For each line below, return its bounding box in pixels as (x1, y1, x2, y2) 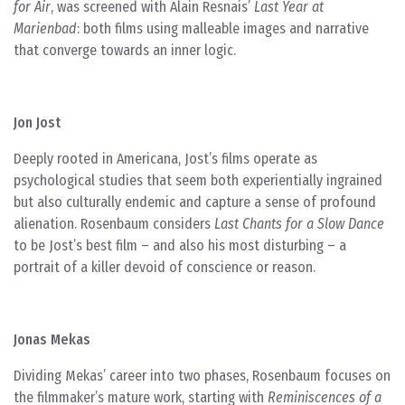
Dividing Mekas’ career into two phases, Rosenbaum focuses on (14, 367, 391, 384)
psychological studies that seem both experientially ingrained (14, 172, 382, 189)
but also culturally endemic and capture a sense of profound (14, 193, 376, 211)
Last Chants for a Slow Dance (214, 215, 384, 232)
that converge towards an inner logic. (14, 42, 236, 59)
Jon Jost (14, 114, 61, 131)
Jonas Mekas (14, 331, 90, 348)
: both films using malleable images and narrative (77, 20, 369, 37)
